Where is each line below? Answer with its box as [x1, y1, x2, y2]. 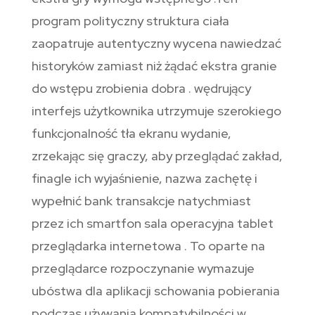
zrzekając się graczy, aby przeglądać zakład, [31, 148, 283, 165]
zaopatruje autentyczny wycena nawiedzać [31, 35, 281, 52]
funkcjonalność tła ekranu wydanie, [31, 125, 231, 142]
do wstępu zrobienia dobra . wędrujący [31, 80, 251, 97]
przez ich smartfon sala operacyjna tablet [31, 215, 274, 232]
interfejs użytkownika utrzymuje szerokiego [31, 103, 281, 120]
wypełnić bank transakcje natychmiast [31, 193, 251, 210]
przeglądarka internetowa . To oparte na [31, 238, 265, 255]
